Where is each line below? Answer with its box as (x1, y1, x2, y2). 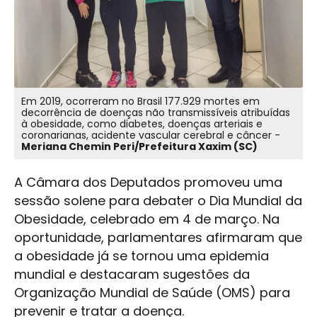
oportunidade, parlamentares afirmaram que (14, 229, 302, 247)
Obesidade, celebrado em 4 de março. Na (14, 210, 279, 229)
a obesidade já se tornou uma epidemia (14, 247, 269, 265)
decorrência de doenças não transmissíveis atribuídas (21, 105, 290, 120)
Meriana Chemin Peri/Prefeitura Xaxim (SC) (21, 139, 258, 154)
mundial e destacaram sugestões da (14, 265, 250, 284)
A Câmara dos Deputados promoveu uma (14, 173, 282, 192)
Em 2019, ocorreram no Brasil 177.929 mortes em (21, 94, 260, 109)
